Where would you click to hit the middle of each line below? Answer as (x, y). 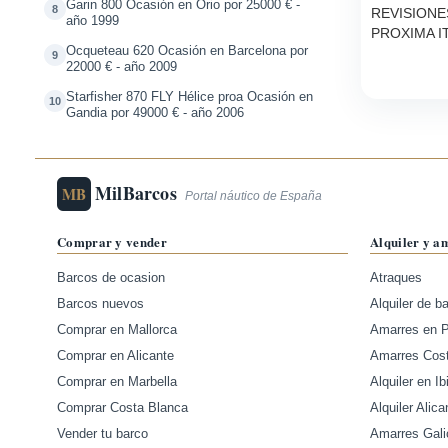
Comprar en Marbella (117, 382)
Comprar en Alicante (115, 356)
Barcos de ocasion (111, 278)
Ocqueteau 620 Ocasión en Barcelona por (187, 51)
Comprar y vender (112, 241)
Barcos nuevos (100, 304)
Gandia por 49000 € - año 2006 (155, 113)
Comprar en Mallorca (117, 330)
